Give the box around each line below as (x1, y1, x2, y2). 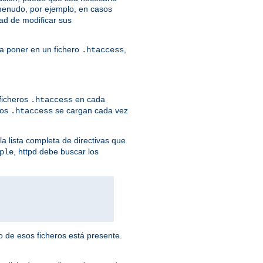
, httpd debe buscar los (14, 147, 99, 157)
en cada (73, 95, 105, 104)
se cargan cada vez (53, 106, 128, 116)
